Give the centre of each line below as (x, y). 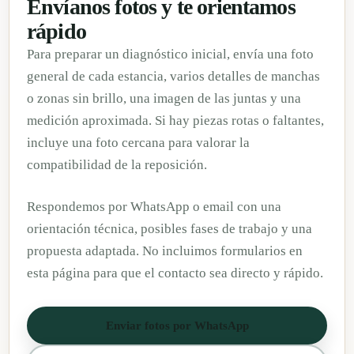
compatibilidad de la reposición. (117, 164)
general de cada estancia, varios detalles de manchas (173, 76)
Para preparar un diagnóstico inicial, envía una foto (170, 54)
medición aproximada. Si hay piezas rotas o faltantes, (175, 120)
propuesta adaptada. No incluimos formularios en (165, 250)
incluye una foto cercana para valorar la (138, 142)
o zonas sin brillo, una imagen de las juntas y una (164, 98)
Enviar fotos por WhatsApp (177, 325)
